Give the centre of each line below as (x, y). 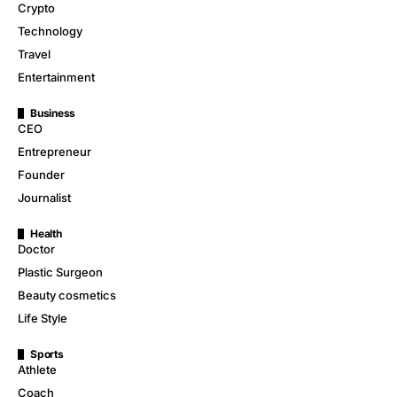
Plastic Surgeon (60, 272)
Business (53, 113)
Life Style (43, 318)
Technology (50, 31)
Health (46, 233)
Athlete (37, 369)
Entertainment (56, 77)
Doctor (36, 249)
